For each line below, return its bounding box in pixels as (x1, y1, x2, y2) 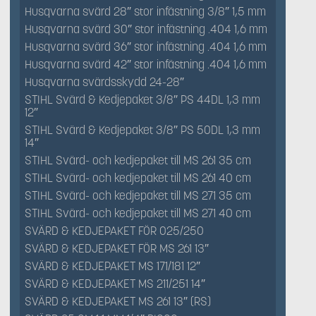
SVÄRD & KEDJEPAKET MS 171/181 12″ (25, 259, 200, 274)
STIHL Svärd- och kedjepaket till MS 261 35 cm (25, 153, 251, 168)
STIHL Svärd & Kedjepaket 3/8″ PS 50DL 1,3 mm (25, 123, 260, 138)
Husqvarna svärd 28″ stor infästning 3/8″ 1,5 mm (25, 4, 266, 19)
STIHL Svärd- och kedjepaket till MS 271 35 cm (25, 188, 251, 203)
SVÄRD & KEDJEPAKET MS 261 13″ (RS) (25, 294, 211, 309)
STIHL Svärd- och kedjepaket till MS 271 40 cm (25, 206, 251, 221)
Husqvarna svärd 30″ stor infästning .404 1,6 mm (25, 22, 267, 37)
